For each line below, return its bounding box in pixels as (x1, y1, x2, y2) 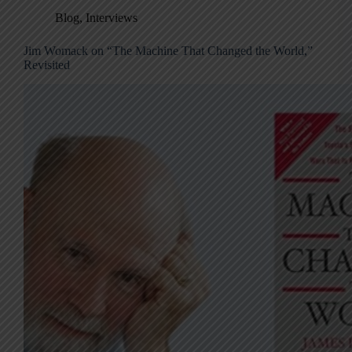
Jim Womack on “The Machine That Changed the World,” (24, 43, 313, 57)
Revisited (24, 57, 70, 71)
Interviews (86, 10, 137, 24)
